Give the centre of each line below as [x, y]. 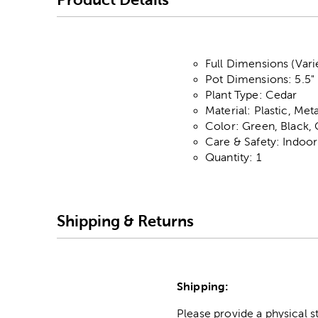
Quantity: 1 [233, 158]
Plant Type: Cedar [251, 95]
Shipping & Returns [125, 221]
